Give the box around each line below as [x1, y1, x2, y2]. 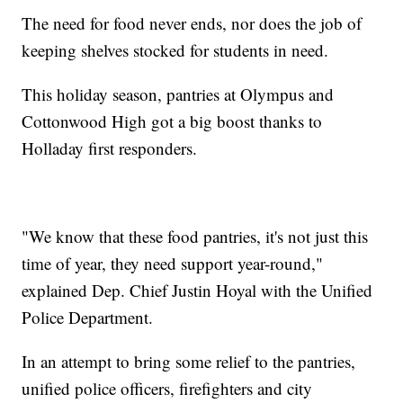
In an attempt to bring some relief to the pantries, [22, 350, 356, 373]
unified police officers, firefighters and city [22, 377, 313, 400]
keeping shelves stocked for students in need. [22, 39, 329, 62]
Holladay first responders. [22, 137, 198, 160]
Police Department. [22, 306, 154, 329]
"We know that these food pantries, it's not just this [22, 225, 369, 248]
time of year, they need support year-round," [22, 252, 324, 275]
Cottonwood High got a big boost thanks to [22, 110, 323, 133]
